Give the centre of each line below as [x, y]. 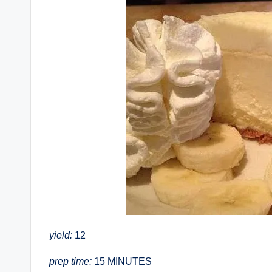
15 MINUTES [122, 261]
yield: [61, 235]
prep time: [70, 261]
